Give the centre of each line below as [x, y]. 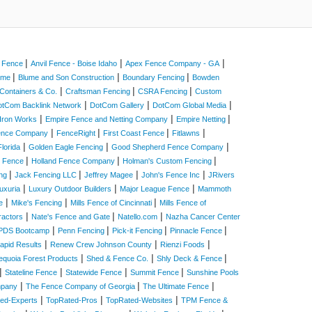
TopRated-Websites [139, 300]
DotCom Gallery [117, 105]
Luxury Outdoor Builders [70, 189]
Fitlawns [186, 133]
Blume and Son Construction [66, 77]
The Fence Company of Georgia [81, 286]
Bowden [206, 77]
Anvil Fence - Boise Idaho [74, 63]
